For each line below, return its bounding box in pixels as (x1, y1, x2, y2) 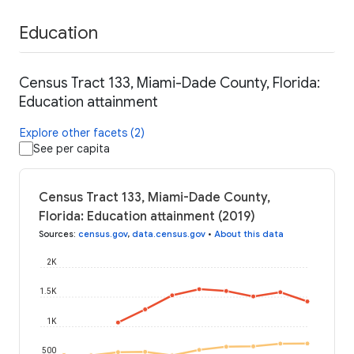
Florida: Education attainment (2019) (39, 209, 255, 225)
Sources (39, 228, 73, 240)
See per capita (33, 141, 110, 156)
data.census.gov (132, 228, 205, 240)
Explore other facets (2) (20, 126, 145, 141)
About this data (214, 228, 284, 240)
